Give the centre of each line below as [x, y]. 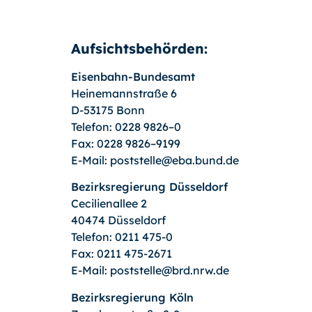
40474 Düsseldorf [118, 220]
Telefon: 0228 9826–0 [126, 126]
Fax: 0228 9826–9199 [126, 143]
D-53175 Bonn [108, 110]
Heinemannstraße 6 [124, 93]
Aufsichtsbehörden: [139, 48]
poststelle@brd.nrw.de [170, 271]
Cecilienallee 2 [109, 204]
